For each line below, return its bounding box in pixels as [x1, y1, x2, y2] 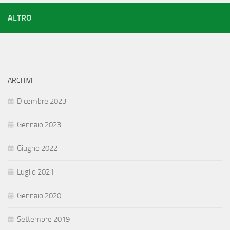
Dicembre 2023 [17, 97, 66, 106]
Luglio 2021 [17, 167, 54, 177]
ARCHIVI [8, 76, 32, 85]
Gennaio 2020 [17, 191, 61, 201]
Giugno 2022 [17, 144, 57, 154]
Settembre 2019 [17, 215, 70, 224]
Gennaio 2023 [17, 120, 61, 130]
